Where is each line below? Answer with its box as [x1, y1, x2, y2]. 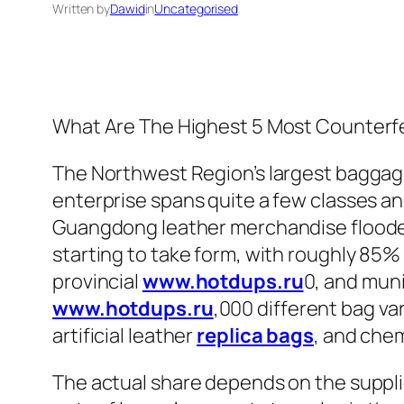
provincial [52, 268, 142, 296]
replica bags [197, 322, 314, 350]
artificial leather [52, 322, 197, 350]
